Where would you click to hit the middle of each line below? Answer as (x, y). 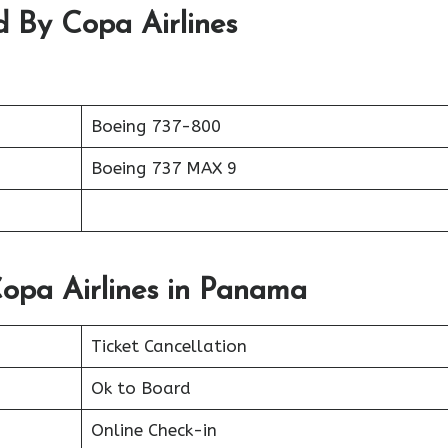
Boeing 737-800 (155, 126)
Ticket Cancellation (168, 345)
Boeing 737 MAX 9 (163, 168)
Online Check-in (153, 429)
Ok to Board (140, 387)
